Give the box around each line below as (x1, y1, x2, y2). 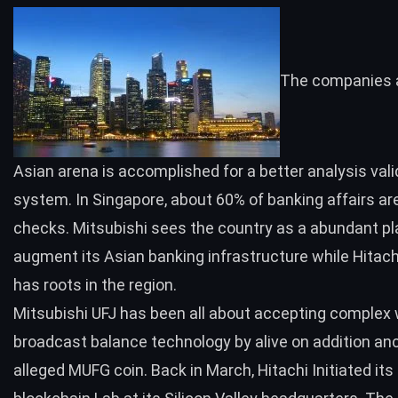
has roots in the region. (13, 275, 177, 295)
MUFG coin (68, 361, 144, 380)
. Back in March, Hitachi (144, 361, 312, 380)
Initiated (312, 361, 371, 380)
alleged (13, 361, 68, 380)
